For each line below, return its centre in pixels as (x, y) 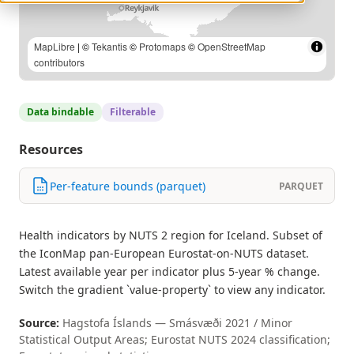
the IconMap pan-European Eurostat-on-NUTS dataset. (164, 253)
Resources (51, 149)
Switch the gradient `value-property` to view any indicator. (172, 290)
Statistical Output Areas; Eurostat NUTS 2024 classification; (175, 339)
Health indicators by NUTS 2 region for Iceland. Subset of (171, 235)
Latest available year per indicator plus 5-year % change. (169, 271)
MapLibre (55, 46)
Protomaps (162, 46)
